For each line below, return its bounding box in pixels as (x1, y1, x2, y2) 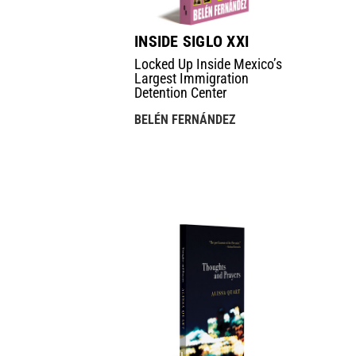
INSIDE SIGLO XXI (134, 31, 250, 51)
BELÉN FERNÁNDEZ (134, 111, 236, 127)
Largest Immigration (134, 69, 250, 87)
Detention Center (134, 83, 227, 101)
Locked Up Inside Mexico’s (134, 55, 283, 72)
